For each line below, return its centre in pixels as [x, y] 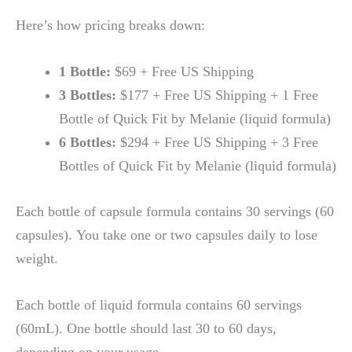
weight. [37, 258]
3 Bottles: [87, 95]
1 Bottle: [84, 72]
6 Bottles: [87, 143]
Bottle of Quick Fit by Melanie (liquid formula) [194, 119]
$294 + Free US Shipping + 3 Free [217, 143]
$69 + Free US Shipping [182, 72]
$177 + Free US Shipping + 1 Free [217, 95]
